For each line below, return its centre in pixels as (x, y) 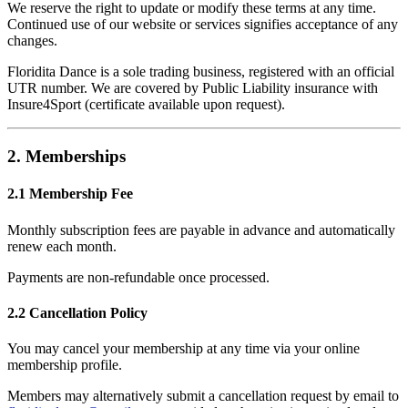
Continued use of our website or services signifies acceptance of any (203, 25)
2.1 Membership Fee (70, 194)
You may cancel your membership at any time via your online (184, 349)
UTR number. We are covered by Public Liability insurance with (193, 88)
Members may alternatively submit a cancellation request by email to (203, 396)
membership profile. (65, 365)
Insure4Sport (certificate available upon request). (146, 105)
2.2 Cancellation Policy (77, 312)
